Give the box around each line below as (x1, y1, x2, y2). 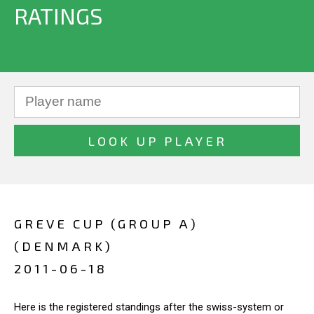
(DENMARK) (14, 238, 113, 254)
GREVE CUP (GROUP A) (14, 215, 198, 231)
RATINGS (14, 2, 102, 29)
